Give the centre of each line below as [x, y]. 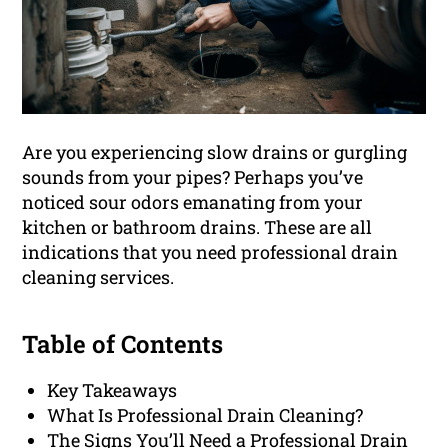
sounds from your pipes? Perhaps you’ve [193, 177]
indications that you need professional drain [210, 252]
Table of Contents [123, 344]
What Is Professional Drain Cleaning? [205, 415]
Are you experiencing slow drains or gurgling [215, 152]
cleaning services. [98, 277]
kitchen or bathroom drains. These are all [197, 227]
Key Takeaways [112, 390]
